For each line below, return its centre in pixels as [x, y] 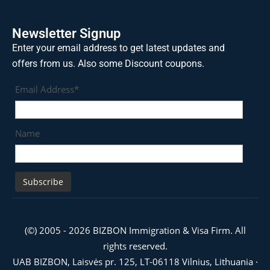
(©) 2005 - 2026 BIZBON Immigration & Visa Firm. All [135, 230]
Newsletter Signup [66, 33]
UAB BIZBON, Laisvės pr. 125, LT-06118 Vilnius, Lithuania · [135, 261]
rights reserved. [135, 246]
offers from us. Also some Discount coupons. [108, 63]
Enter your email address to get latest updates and [118, 48]
